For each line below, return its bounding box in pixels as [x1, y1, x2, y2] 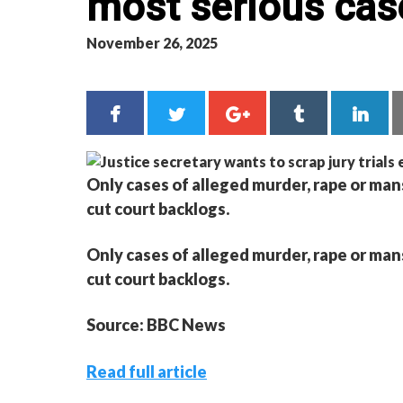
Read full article [86, 361, 207, 381]
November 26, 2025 [86, 34, 218, 51]
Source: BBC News [86, 314, 226, 335]
